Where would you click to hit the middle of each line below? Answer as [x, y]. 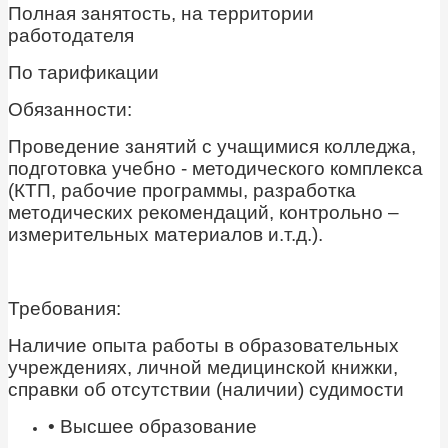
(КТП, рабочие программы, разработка [182, 191]
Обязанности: [70, 110]
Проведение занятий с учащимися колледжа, [212, 147]
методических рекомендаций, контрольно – [203, 213]
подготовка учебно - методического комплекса [215, 169]
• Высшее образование [152, 427]
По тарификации [83, 73]
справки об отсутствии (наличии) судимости [206, 390]
